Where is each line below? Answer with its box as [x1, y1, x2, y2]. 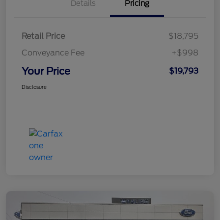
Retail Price [22, 31, 65, 41]
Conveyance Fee [22, 48, 84, 58]
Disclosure [22, 84, 47, 90]
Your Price [22, 65, 70, 78]
